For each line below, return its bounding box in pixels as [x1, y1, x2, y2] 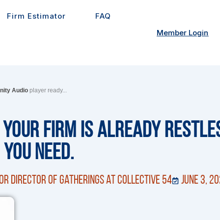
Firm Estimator [7, 11, 66, 21]
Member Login [157, 28, 209, 38]
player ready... [28, 86, 67, 94]
